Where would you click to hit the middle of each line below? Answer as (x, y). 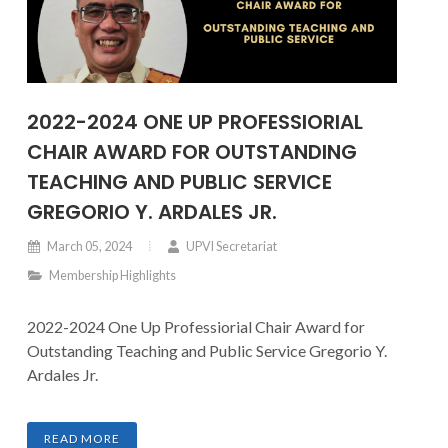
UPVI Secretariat (230, 246)
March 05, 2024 (88, 246)
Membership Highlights (111, 275)
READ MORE (82, 438)
